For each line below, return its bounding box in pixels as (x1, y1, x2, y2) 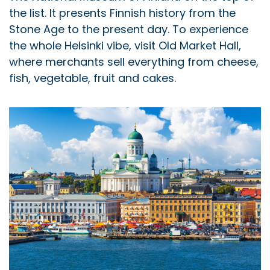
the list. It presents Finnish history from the (9, 5, 236, 20)
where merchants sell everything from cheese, (9, 54, 259, 69)
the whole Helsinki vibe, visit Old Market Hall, (9, 37, 241, 53)
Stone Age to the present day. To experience (9, 21, 248, 37)
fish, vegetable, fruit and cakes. (9, 70, 176, 86)
